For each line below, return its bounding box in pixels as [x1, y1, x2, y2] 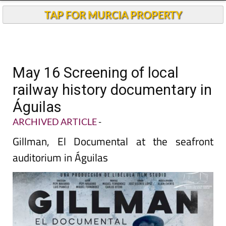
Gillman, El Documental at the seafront [13, 133, 213, 149]
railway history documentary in [13, 81, 212, 98]
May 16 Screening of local [13, 64, 179, 81]
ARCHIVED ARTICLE [13, 116, 97, 127]
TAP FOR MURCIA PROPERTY [44, 9, 182, 21]
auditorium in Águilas [13, 149, 108, 165]
